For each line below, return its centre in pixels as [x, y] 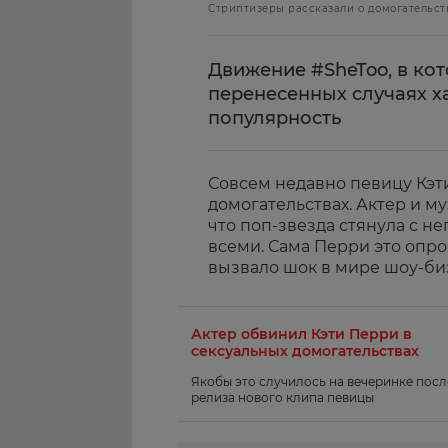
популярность [274, 118]
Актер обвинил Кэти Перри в [301, 334]
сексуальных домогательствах [305, 351]
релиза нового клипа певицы [282, 397]
